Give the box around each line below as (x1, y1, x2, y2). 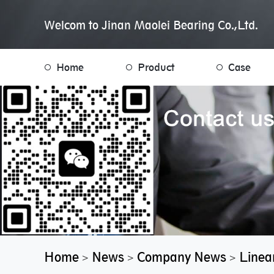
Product (138, 61, 174, 73)
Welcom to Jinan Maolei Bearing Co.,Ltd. (44, 18, 258, 32)
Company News (137, 250, 226, 265)
